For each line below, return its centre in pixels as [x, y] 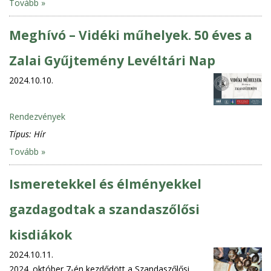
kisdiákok [41, 234]
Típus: [21, 134]
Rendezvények [37, 116]
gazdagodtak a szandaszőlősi [104, 209]
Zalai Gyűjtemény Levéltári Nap [112, 60]
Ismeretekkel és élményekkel [105, 184]
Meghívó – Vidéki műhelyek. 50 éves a [131, 35]
